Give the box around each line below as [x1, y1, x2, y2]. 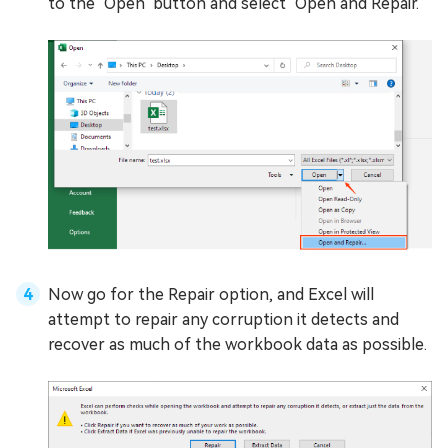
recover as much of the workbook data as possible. [48, 334, 427, 354]
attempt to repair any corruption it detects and [48, 309, 399, 329]
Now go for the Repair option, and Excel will [48, 284, 374, 304]
